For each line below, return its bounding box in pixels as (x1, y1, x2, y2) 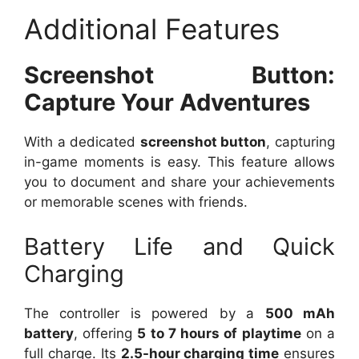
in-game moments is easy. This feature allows (24, 154, 335, 171)
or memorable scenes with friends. (24, 194, 248, 211)
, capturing (266, 134, 336, 151)
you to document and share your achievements (24, 174, 335, 191)
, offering (74, 325, 138, 341)
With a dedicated (24, 134, 140, 151)
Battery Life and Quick (24, 232, 335, 260)
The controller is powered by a (24, 305, 265, 321)
